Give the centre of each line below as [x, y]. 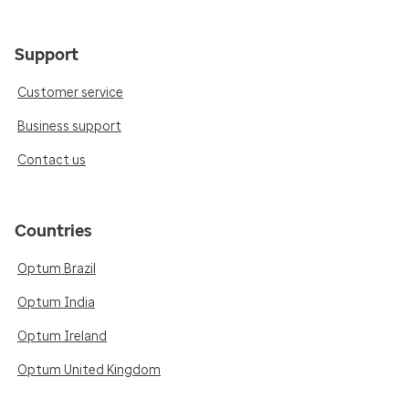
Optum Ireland [62, 336]
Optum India [56, 302]
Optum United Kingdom [89, 370]
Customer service [70, 92]
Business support [69, 126]
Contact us [52, 160]
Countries [53, 231]
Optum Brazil [57, 268]
